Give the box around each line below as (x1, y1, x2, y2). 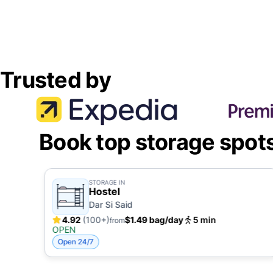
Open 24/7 (57, 237, 94, 246)
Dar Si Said (88, 199, 133, 210)
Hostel (88, 185, 120, 197)
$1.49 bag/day (124, 214, 183, 225)
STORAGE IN (88, 179, 126, 186)
